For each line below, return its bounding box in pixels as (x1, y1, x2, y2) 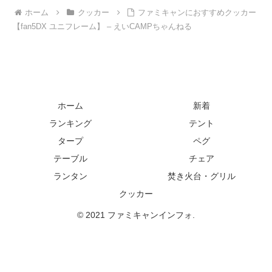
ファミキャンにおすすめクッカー (138, 8, 257, 18)
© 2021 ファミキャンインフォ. (77, 210, 195, 220)
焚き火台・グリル (168, 171, 236, 182)
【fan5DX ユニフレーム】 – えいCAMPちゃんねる (13, 22, 192, 32)
